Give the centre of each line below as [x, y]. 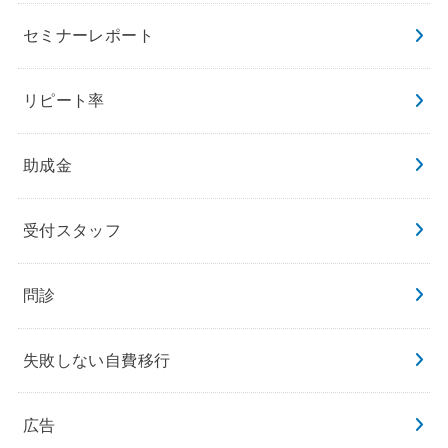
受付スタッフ [72, 230]
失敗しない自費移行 [96, 360]
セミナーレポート [88, 35]
